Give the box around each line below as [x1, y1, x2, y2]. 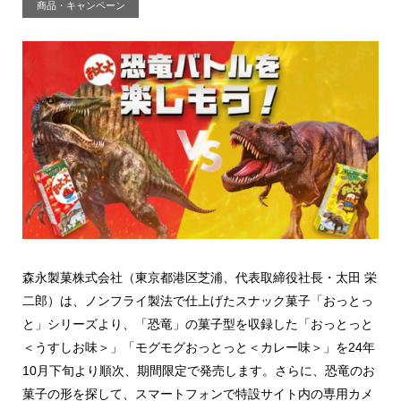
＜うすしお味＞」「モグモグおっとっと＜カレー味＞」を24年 [22, 340, 375, 355]
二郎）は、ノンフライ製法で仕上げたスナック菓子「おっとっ [22, 294, 373, 309]
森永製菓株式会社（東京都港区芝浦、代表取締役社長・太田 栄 [22, 270, 377, 286]
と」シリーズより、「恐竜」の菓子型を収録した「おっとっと [22, 317, 373, 332]
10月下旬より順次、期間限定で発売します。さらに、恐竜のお [22, 363, 375, 379]
